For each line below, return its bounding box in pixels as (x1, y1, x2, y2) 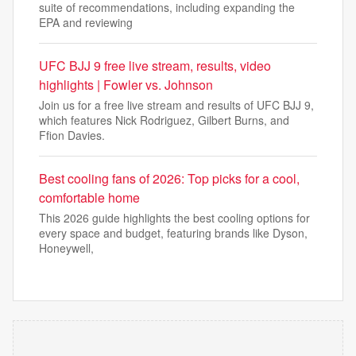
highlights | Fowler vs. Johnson (39, 75, 213, 94)
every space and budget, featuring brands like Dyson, (39, 225, 308, 241)
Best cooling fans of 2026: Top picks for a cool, (39, 169, 300, 188)
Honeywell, (39, 240, 94, 256)
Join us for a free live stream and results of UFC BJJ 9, (39, 97, 314, 113)
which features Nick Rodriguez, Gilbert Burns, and (39, 112, 289, 128)
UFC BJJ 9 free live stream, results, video (39, 56, 271, 75)
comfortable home (39, 188, 140, 207)
